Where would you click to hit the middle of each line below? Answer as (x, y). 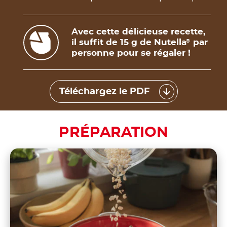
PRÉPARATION (113, 133)
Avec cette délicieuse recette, (138, 32)
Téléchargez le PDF (104, 91)
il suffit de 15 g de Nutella (129, 43)
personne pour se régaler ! (131, 53)
